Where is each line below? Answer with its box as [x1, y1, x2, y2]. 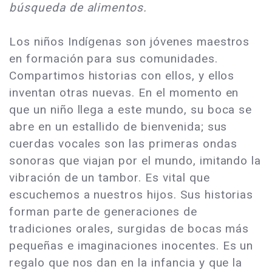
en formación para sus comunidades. [9, 51, 218, 66]
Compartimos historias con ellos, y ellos [9, 68, 235, 83]
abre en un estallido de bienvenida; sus [9, 119, 228, 134]
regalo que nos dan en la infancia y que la [9, 255, 243, 270]
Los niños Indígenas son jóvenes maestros [9, 34, 250, 49]
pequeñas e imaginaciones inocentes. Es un [9, 238, 254, 253]
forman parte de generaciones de [9, 204, 197, 219]
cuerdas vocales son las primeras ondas [9, 136, 237, 151]
